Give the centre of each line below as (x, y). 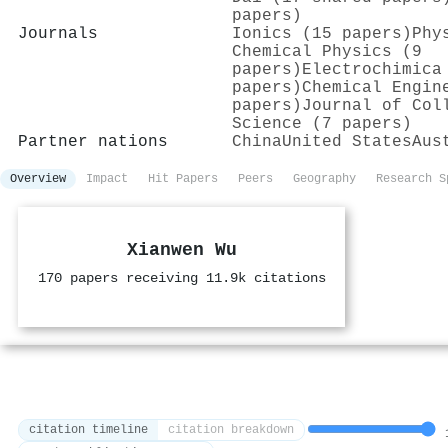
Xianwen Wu (181, 250)
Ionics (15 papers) (322, 33)
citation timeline (88, 430)
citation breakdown (231, 430)
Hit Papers (183, 178)
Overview (38, 178)
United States (347, 141)
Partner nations (93, 141)
